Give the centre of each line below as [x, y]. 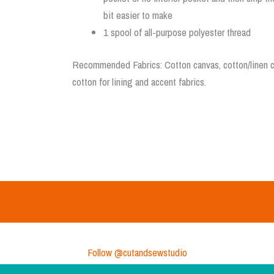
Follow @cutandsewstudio [137, 252]
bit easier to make [138, 15]
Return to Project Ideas [137, 201]
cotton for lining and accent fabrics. [139, 82]
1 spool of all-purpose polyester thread [177, 32]
